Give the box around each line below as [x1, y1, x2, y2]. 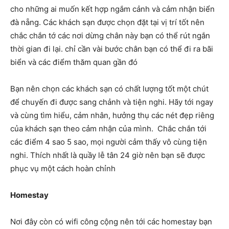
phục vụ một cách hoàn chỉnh [10, 163, 116, 173]
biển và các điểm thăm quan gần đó [10, 57, 138, 67]
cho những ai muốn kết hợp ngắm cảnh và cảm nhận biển [10, 4, 215, 14]
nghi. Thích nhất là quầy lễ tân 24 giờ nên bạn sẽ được [10, 150, 205, 160]
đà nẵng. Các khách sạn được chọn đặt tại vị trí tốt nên [10, 17, 204, 27]
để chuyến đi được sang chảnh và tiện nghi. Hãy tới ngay [10, 97, 213, 107]
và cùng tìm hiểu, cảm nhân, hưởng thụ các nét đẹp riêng [10, 110, 214, 120]
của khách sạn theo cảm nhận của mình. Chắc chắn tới [10, 123, 207, 133]
